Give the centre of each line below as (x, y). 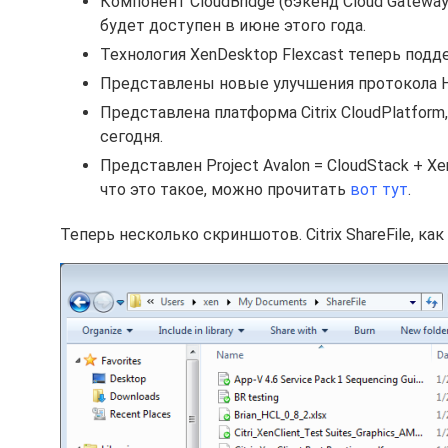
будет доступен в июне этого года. (233, 25)
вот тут (379, 189)
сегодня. (131, 136)
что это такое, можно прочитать (225, 189)
